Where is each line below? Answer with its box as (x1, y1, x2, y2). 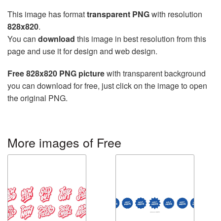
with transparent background (105, 68, 206, 79)
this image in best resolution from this (75, 33, 206, 45)
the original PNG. (7, 92, 68, 104)
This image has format (7, 8, 87, 20)
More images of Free (7, 133, 121, 151)
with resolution (149, 8, 202, 20)
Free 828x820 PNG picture (7, 68, 105, 79)
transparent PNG (87, 8, 149, 20)
